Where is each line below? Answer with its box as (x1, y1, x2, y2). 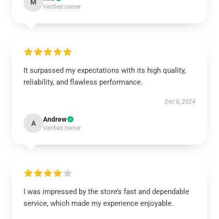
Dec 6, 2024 (165, 98, 196, 105)
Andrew (43, 115, 66, 123)
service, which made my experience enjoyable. (23, 199, 174, 208)
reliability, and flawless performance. (23, 78, 143, 87)
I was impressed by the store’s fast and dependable (23, 187, 189, 196)
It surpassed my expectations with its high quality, (23, 66, 186, 75)
